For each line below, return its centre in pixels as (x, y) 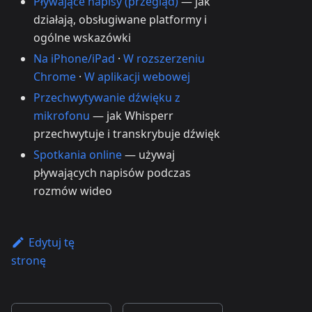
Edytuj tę (51, 243)
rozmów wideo (73, 191)
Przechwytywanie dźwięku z (107, 98)
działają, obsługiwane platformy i (120, 20)
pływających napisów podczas (112, 173)
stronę (29, 261)
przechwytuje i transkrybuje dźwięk (127, 134)
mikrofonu (62, 116)
